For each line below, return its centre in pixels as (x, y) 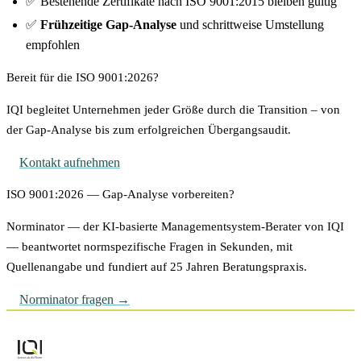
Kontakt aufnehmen (70, 163)
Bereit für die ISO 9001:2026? (83, 78)
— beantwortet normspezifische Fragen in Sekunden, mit (149, 247)
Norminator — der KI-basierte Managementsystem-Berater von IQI (175, 227)
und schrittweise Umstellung (250, 25)
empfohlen (53, 45)
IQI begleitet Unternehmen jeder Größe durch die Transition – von (173, 110)
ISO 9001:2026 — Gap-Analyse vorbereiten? (120, 195)
